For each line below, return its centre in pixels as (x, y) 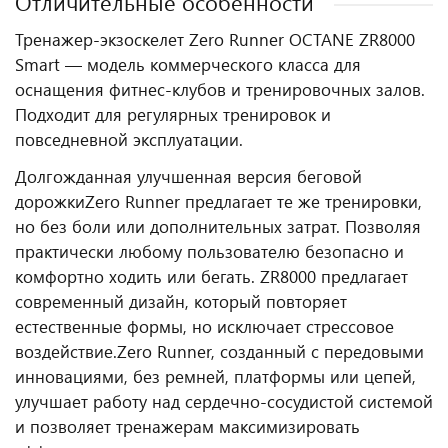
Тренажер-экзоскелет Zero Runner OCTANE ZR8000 (215, 39)
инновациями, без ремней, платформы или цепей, (215, 376)
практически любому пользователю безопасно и (209, 251)
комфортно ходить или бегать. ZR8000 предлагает (211, 276)
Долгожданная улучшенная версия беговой (188, 176)
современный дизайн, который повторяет (181, 301)
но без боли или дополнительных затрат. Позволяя (218, 226)
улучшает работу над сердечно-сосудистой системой (224, 401)
